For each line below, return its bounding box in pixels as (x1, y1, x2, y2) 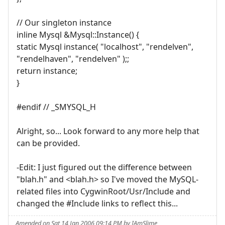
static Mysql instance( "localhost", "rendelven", (17, 41, 193, 52)
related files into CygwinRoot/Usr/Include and (17, 185, 190, 197)
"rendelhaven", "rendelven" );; (17, 53, 129, 64)
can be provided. (17, 137, 80, 149)
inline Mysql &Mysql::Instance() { (17, 29, 139, 40)
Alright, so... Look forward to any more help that (17, 125, 199, 137)
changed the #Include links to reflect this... (17, 197, 178, 209)
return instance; (17, 65, 77, 76)
